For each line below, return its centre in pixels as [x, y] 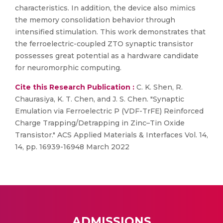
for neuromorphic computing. [68, 68]
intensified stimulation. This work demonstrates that [110, 32]
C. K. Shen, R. [159, 87]
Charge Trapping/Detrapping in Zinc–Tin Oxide [100, 123]
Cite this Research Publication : [75, 87]
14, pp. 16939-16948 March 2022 [72, 147]
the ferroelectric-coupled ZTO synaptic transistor [104, 44]
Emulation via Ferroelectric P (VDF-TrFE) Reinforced [109, 111]
